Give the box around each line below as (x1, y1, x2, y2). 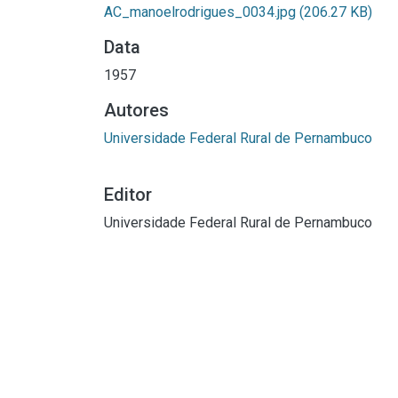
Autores (104, 99, 169, 121)
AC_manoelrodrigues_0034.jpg (104, 3, 299, 20)
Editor (104, 183, 152, 205)
